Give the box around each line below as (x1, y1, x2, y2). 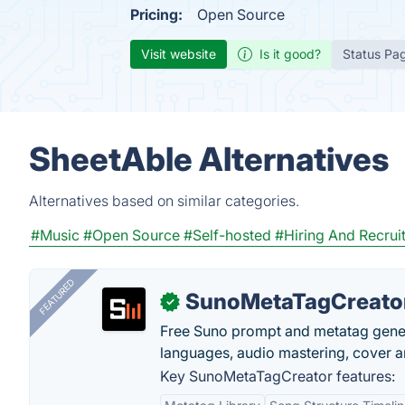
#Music (31, 226, 80, 244)
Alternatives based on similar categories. (29, 192, 299, 210)
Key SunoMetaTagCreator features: (160, 367, 395, 385)
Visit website (141, 46, 216, 61)
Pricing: (130, 5, 183, 24)
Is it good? (259, 46, 321, 61)
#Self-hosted (184, 226, 271, 244)
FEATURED (36, 277, 77, 317)
